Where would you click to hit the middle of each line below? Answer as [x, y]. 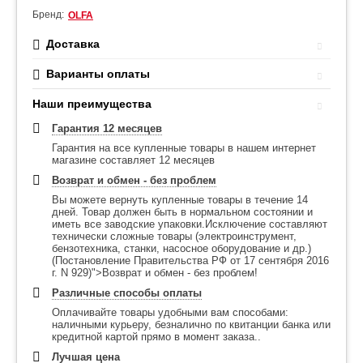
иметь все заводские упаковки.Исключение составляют [190, 224]
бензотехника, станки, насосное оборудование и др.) [181, 248]
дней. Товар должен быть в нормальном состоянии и [182, 212]
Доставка [73, 44]
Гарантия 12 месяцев [107, 128]
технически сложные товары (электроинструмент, [174, 236]
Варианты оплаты [98, 74]
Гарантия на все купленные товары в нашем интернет [184, 148]
